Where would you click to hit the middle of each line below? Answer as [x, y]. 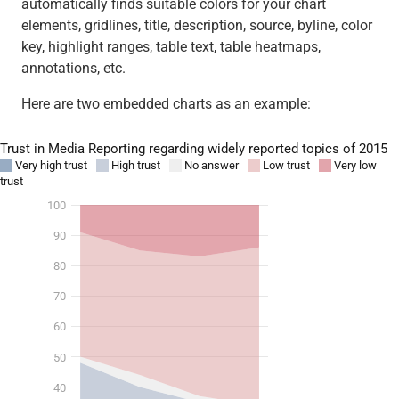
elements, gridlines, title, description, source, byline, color [196, 26]
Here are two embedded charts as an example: [166, 104]
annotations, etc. [73, 69]
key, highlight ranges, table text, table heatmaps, [171, 47]
